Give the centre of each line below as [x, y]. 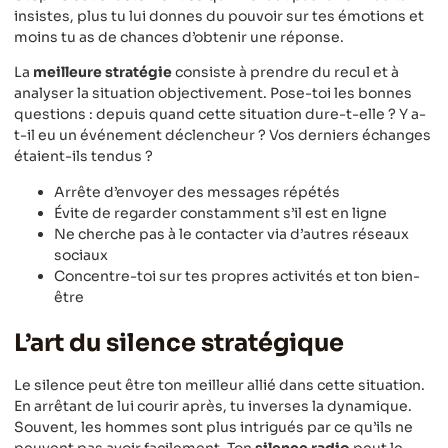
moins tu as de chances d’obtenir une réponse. [179, 36]
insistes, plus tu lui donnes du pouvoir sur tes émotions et [219, 15]
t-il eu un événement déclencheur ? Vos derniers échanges [222, 135]
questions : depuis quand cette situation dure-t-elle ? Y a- [220, 114]
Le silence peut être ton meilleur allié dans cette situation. [219, 384]
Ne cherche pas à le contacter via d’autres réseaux [231, 233]
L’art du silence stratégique [179, 342]
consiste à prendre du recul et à [285, 72]
